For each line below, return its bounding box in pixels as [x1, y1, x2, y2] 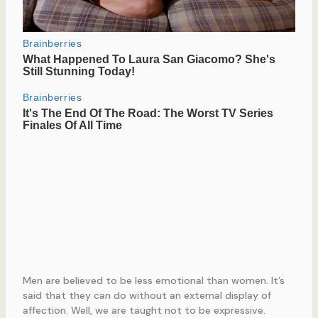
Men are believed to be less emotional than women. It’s [22, 273, 285, 287]
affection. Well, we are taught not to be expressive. [22, 303, 265, 317]
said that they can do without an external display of [22, 288, 271, 302]
